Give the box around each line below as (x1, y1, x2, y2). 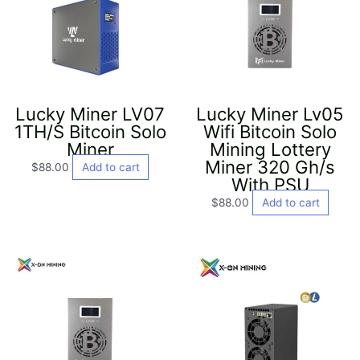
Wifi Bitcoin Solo (203, 120, 337, 142)
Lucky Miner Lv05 (196, 102, 344, 125)
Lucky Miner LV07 (15, 102, 165, 125)
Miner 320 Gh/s (205, 155, 335, 178)
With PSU (231, 173, 309, 195)
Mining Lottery (209, 137, 331, 160)
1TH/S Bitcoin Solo (14, 120, 166, 142)
